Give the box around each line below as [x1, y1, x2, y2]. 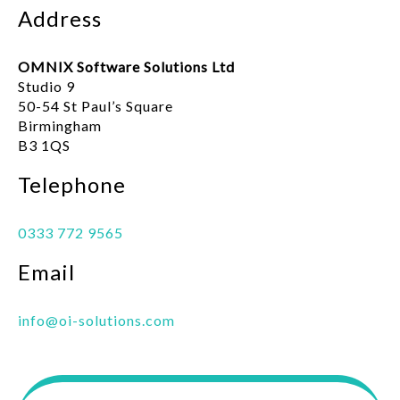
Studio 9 [18, 78, 75, 96]
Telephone [18, 171, 126, 198]
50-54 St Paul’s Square [18, 97, 173, 115]
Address [18, 5, 102, 32]
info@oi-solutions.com [18, 312, 175, 329]
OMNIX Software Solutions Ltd [18, 58, 235, 76]
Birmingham [18, 117, 102, 135]
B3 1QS [18, 137, 71, 154]
